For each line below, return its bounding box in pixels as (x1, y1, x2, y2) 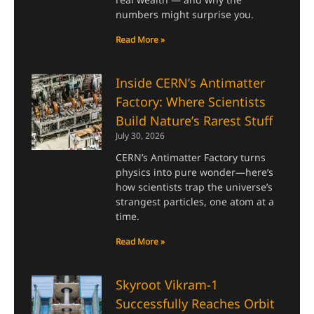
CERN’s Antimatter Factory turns (116, 151, 266, 165)
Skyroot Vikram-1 (116, 276, 219, 294)
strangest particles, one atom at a (116, 195, 275, 209)
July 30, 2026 (116, 130, 165, 142)
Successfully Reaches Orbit (116, 295, 275, 313)
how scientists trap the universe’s (116, 180, 273, 194)
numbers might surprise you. (116, 8, 254, 22)
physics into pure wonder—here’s (116, 165, 274, 179)
